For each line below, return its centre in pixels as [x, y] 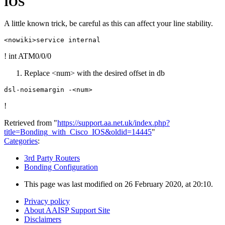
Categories [21, 141]
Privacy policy [47, 201]
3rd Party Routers [52, 158]
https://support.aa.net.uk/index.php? [114, 123]
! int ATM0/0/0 [28, 56]
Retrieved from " [31, 123]
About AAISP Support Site [67, 210]
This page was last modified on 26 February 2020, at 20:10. [119, 184]
